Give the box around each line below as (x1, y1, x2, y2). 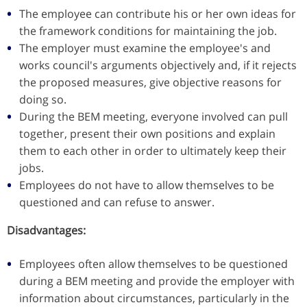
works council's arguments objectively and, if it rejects (19, 57, 297, 73)
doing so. (19, 91, 66, 107)
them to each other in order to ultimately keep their (19, 143, 286, 158)
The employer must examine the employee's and (19, 40, 271, 56)
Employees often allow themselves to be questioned (19, 256, 288, 271)
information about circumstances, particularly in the (19, 290, 289, 306)
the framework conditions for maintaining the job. (19, 23, 277, 38)
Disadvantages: (7, 222, 86, 238)
